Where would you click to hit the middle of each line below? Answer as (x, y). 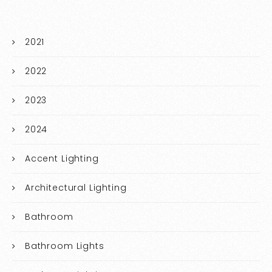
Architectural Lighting (76, 187)
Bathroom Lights (64, 246)
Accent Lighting (62, 158)
